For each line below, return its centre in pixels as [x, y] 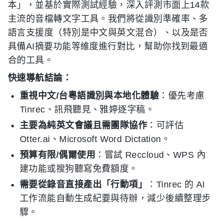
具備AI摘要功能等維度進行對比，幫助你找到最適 [108, 46]
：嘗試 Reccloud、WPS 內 [151, 155]
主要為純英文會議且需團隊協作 [84, 125]
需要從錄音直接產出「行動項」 [84, 184]
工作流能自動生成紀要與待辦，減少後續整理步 [115, 198]
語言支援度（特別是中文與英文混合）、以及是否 [108, 33]
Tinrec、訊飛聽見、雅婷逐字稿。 [87, 110]
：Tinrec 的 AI [176, 184]
